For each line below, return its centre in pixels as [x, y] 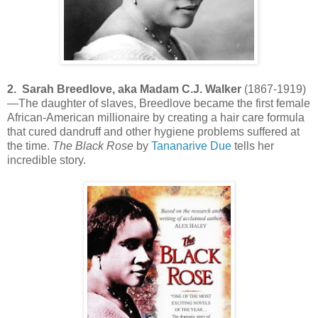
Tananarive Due [191, 146]
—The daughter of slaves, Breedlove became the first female [159, 103]
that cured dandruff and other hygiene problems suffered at [153, 131]
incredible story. [46, 160]
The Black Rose [93, 146]
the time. [30, 146]
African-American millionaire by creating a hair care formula [156, 117]
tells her [253, 146]
